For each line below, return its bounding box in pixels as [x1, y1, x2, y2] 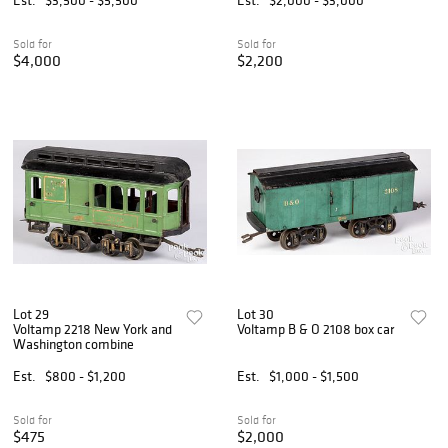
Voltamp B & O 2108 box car [237, 319, 395, 338]
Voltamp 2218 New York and [13, 319, 172, 338]
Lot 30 [237, 304, 275, 323]
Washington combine [13, 334, 134, 353]
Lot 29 [13, 304, 49, 323]
